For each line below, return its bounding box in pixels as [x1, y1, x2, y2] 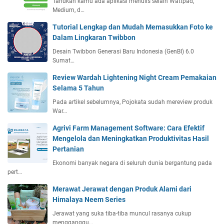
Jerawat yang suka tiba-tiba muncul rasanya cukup [52, 209, 191, 217]
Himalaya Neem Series [52, 195, 125, 203]
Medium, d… [52, 6, 84, 13]
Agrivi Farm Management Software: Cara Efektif [52, 123, 204, 132]
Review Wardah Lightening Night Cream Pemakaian [52, 73, 216, 81]
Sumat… [52, 56, 74, 64]
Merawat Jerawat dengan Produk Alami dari [52, 184, 191, 193]
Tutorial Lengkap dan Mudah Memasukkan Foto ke [52, 22, 213, 31]
